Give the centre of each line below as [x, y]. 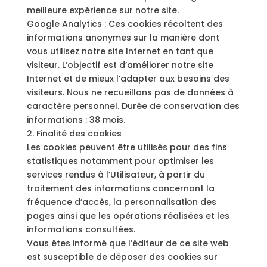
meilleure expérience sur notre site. [103, 10]
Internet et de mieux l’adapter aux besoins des [128, 79]
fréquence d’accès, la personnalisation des [121, 202]
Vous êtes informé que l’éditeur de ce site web [128, 243]
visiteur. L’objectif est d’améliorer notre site [120, 65]
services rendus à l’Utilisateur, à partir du [116, 175]
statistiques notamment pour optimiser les [120, 161]
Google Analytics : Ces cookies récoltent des [125, 24]
